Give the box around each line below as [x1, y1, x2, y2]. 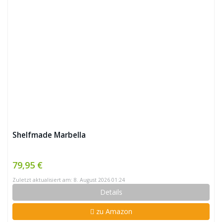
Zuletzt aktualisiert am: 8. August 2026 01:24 [12, 176, 125, 183]
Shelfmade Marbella [12, 130, 86, 140]
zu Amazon [94, 207, 132, 216]
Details [100, 187, 122, 197]
